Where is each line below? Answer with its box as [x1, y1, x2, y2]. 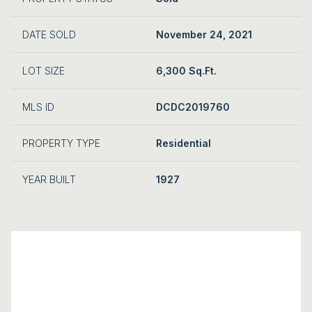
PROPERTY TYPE [22, 136, 100, 149]
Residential [156, 136, 211, 149]
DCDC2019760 [156, 100, 230, 113]
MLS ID [22, 100, 54, 113]
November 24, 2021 [156, 28, 252, 40]
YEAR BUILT [22, 173, 76, 185]
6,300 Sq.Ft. [156, 64, 217, 77]
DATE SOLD [22, 28, 76, 40]
